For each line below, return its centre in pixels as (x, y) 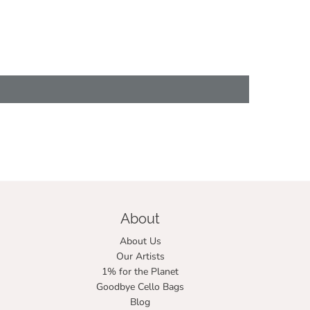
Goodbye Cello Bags (140, 287)
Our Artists (140, 257)
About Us (140, 241)
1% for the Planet (140, 272)
